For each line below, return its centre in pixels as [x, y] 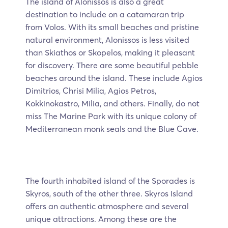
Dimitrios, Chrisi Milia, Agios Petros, [91, 91]
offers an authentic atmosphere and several [107, 206]
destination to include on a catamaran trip [105, 15]
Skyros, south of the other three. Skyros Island [109, 194]
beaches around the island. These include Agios [114, 78]
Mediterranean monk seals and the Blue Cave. [113, 129]
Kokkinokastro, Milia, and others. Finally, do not [112, 104]
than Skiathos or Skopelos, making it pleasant [110, 53]
